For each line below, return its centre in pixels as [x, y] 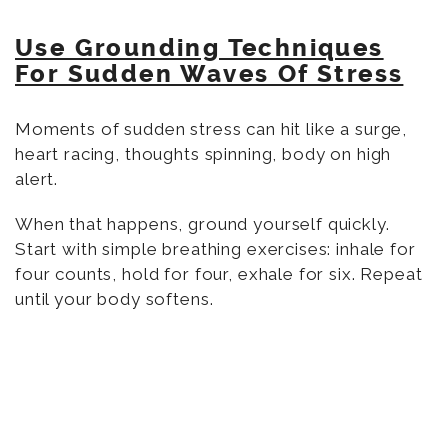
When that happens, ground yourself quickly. [202, 223]
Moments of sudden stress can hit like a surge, [211, 128]
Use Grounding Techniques [199, 47]
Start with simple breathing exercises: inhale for [215, 248]
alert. [37, 178]
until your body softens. [114, 298]
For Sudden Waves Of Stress [209, 73]
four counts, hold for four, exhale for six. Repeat [219, 273]
